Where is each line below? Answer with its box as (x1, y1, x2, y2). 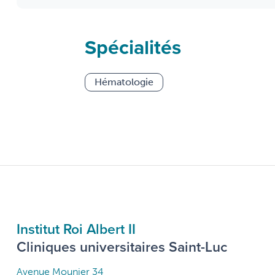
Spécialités (85, 33, 181, 63)
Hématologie (95, 76, 153, 88)
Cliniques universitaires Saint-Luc (17, 236, 227, 257)
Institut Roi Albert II (17, 219, 136, 239)
